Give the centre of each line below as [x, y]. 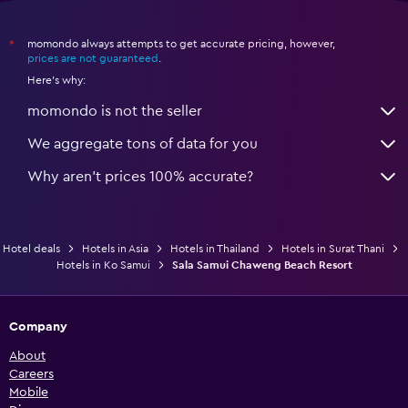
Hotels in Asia [115, 248]
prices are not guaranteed [93, 58]
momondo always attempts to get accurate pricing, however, [181, 43]
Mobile [29, 392]
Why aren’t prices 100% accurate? [140, 176]
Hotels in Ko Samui [103, 265]
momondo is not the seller [115, 111]
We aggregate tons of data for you [143, 143]
